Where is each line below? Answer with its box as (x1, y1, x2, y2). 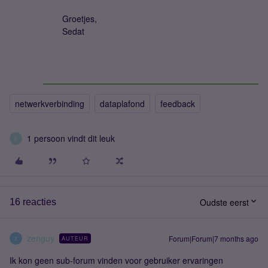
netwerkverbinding (15, 98, 84, 109)
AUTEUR (62, 234, 89, 242)
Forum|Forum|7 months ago (169, 233, 258, 243)
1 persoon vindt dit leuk (27, 132, 115, 144)
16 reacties (10, 197, 56, 207)
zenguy (27, 232, 54, 244)
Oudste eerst (200, 196, 249, 208)
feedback (160, 98, 195, 109)
